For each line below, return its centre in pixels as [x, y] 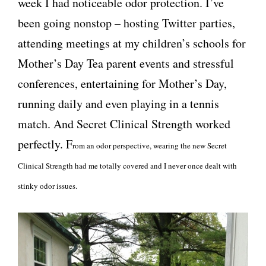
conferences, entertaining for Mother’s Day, [122, 83]
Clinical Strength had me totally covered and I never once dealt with [127, 166]
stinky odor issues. [47, 186]
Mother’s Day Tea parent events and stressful [126, 63]
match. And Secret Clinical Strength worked [124, 124]
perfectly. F [45, 144]
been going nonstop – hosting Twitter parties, [126, 23]
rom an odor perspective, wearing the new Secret [150, 145]
